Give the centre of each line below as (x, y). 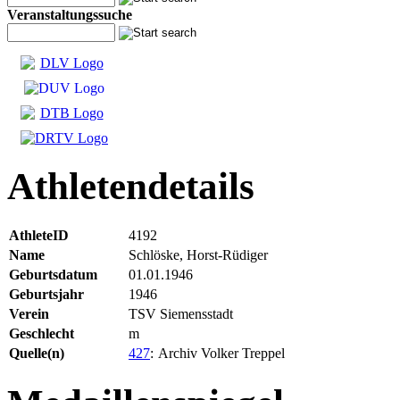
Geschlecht (42, 333)
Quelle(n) (37, 353)
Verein (29, 313)
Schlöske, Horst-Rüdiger (198, 254)
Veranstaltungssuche (70, 15)
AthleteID (39, 235)
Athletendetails (131, 186)
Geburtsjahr (46, 294)
